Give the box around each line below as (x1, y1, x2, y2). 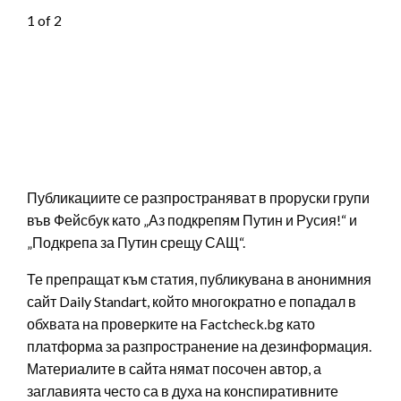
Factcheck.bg (200, 314, 284, 332)
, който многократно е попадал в (147, 292, 356, 310)
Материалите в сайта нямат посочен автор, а (27, 359, 321, 377)
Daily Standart (59, 292, 147, 310)
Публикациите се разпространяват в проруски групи (27, 188, 370, 206)
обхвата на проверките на (27, 314, 200, 332)
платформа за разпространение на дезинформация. (27, 337, 371, 354)
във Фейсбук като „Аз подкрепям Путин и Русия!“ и (27, 210, 357, 228)
